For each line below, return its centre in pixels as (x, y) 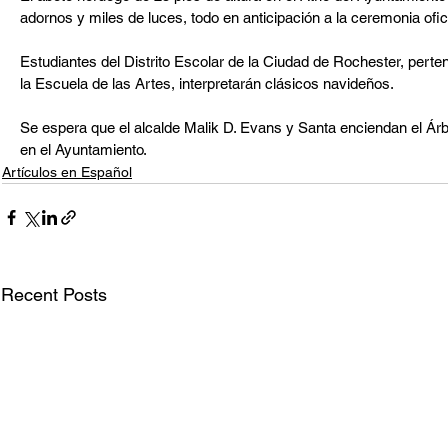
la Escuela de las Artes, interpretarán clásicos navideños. (207, 83)
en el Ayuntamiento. (83, 149)
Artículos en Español (67, 172)
